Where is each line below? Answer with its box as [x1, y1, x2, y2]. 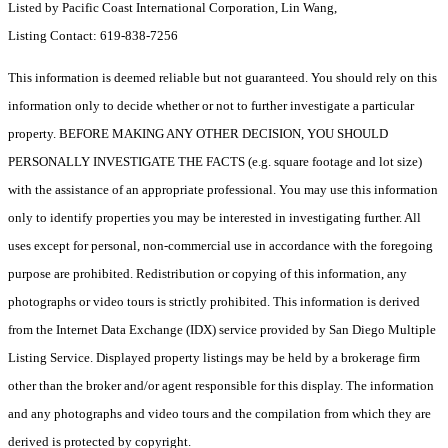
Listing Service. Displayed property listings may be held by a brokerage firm [8, 350, 420, 366]
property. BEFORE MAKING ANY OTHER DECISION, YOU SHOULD [8, 126, 388, 142]
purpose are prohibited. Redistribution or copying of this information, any [8, 266, 407, 282]
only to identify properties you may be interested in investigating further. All [8, 210, 421, 226]
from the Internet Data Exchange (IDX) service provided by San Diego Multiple [8, 322, 436, 338]
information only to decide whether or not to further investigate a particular [8, 98, 414, 114]
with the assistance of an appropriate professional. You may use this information [8, 182, 438, 198]
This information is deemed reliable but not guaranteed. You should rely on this [8, 70, 437, 86]
